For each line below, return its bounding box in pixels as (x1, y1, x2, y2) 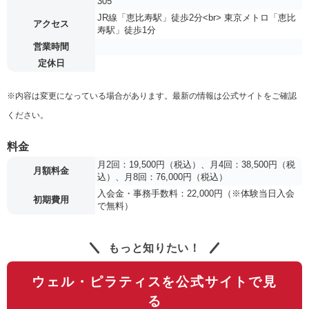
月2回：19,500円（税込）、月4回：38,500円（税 (97, 159, 295, 170)
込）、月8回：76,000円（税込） (97, 171, 228, 182)
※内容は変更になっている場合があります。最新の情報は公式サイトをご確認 (7, 90, 297, 101)
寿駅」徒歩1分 (97, 24, 156, 35)
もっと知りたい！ (107, 241, 199, 254)
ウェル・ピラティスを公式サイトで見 (32, 274, 277, 289)
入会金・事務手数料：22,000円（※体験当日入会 (97, 188, 295, 199)
